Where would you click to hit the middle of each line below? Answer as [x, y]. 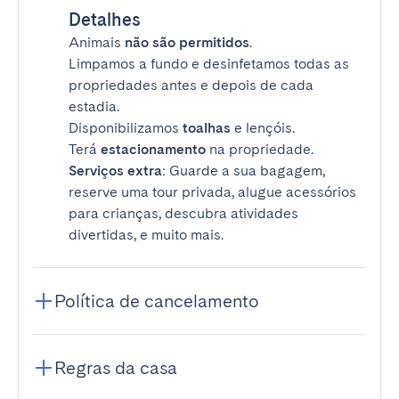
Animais [97, 42]
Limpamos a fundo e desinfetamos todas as [209, 64]
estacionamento [153, 149]
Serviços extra [115, 171]
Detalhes [105, 20]
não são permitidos [187, 42]
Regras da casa [116, 368]
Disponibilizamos [126, 128]
